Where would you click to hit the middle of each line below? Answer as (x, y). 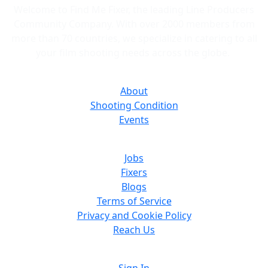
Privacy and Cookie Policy (134, 215)
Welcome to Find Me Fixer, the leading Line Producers (134, 10)
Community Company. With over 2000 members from (134, 24)
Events (134, 120)
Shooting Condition (134, 105)
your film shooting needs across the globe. (134, 53)
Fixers (134, 172)
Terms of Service (134, 201)
